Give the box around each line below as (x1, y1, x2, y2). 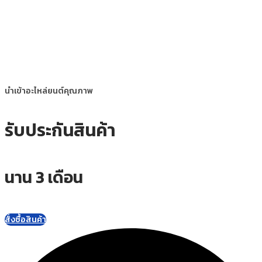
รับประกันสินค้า (5, 117, 115, 144)
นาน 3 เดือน (5, 165, 83, 190)
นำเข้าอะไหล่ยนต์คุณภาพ (5, 85, 93, 98)
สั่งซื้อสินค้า (5, 213, 46, 226)
